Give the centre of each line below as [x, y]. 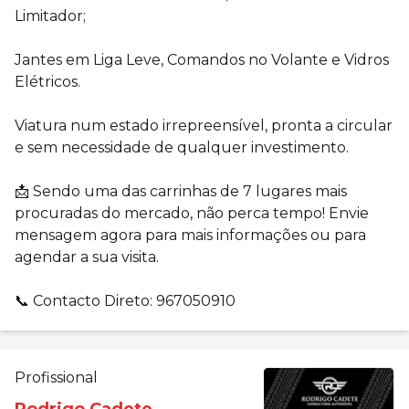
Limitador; [50, 16]
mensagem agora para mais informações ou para [190, 235]
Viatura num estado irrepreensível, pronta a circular [204, 125]
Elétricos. [47, 81]
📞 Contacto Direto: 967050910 [125, 300]
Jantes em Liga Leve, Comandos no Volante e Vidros [202, 59]
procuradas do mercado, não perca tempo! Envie [192, 213]
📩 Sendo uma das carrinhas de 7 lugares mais [181, 191]
